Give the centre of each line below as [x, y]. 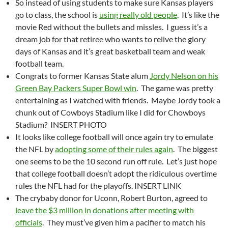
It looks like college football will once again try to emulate [114, 136]
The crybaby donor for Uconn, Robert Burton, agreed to [111, 197]
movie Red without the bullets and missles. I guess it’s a [111, 26]
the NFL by [35, 149]
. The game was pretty [175, 88]
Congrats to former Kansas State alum [82, 75]
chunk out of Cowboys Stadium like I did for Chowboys [110, 112]
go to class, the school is [57, 14]
